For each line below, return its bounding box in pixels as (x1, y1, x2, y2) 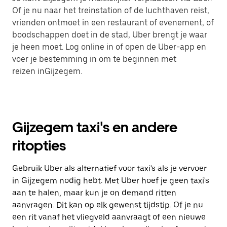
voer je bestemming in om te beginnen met (12, 54, 176, 64)
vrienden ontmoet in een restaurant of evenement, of (12, 18, 214, 27)
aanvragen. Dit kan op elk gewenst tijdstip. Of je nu (12, 200, 203, 210)
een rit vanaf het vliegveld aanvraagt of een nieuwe (12, 212, 206, 222)
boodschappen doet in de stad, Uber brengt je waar (12, 30, 207, 40)
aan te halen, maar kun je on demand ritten (12, 188, 176, 198)
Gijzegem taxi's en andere (12, 119, 177, 136)
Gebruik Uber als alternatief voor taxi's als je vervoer (12, 164, 207, 173)
